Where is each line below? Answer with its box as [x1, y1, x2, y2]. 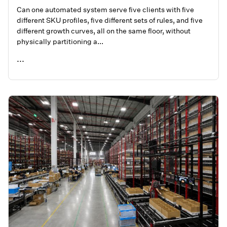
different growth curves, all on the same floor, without [17, 26, 191, 36]
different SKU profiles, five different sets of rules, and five [17, 16, 203, 25]
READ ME [17, 58, 46, 65]
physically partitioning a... [17, 37, 103, 47]
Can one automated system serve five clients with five [17, 5, 194, 15]
